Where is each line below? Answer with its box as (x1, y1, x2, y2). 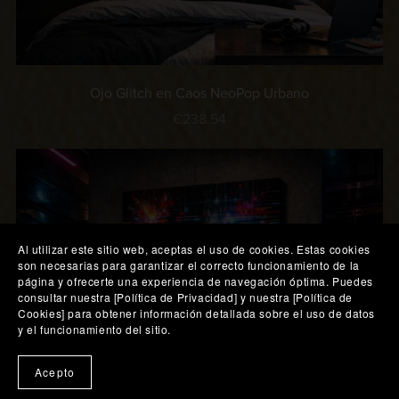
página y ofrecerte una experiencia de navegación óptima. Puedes (18, 273, 373, 289)
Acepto (35, 364, 76, 379)
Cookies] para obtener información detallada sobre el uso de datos (18, 305, 376, 321)
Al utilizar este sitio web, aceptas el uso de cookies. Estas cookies (18, 241, 370, 256)
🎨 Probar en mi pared (225, 357, 358, 373)
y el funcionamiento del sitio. (18, 322, 172, 337)
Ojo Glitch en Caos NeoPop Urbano (90, 85, 309, 103)
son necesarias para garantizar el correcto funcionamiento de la (18, 257, 360, 273)
